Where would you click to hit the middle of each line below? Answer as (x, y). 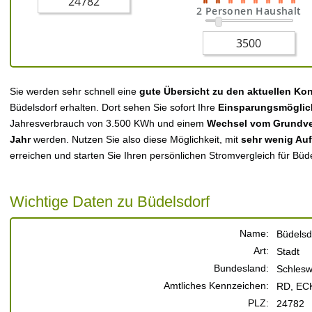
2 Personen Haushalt (249, 11)
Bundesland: (241, 268)
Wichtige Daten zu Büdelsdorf (110, 202)
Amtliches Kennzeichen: (216, 286)
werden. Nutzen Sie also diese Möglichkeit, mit (137, 139)
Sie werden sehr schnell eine (75, 91)
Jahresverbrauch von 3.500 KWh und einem (108, 123)
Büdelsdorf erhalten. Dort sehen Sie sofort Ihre (114, 107)
